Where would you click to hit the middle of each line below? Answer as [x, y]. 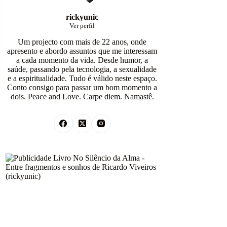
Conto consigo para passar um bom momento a [82, 88]
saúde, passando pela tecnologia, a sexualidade [82, 69]
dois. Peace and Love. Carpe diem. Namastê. [82, 97]
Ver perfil [82, 26]
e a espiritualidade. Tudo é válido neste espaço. [82, 79]
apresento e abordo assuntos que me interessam [82, 51]
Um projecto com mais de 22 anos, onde [82, 42]
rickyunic [82, 17]
